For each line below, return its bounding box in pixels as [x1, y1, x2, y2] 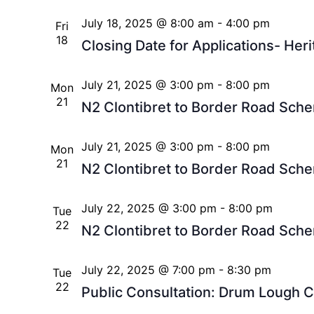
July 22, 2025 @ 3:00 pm [81, 201, 217, 216]
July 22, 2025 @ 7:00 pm [81, 263, 215, 278]
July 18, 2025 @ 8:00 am [81, 16, 214, 31]
